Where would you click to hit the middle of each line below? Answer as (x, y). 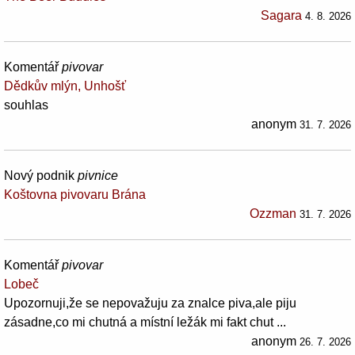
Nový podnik (41, 175)
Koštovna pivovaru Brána (75, 194)
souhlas (26, 105)
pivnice (98, 175)
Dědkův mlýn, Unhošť (65, 86)
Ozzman (273, 213)
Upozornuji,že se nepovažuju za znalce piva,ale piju (150, 303)
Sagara (281, 15)
